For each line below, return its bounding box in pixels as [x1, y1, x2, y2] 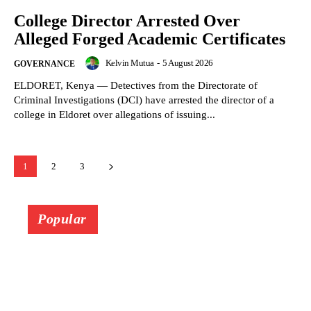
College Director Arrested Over [14, 12, 240, 31]
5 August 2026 [162, 58, 213, 69]
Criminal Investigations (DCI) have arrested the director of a [14, 94, 274, 106]
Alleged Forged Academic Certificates [14, 30, 285, 49]
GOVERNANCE [14, 59, 75, 69]
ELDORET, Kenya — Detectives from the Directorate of [14, 80, 258, 92]
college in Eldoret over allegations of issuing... [14, 109, 215, 121]
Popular [37, 211, 87, 227]
